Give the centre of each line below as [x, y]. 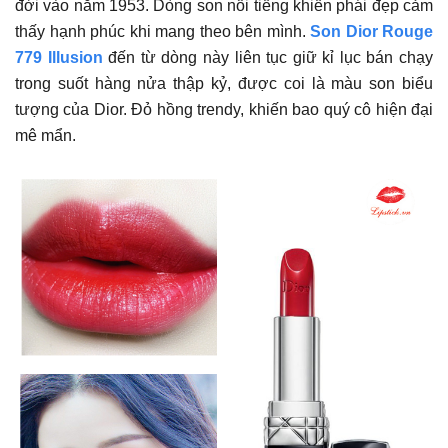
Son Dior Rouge [371, 31]
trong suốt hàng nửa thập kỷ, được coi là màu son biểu [224, 83]
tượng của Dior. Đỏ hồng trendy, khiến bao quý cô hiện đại [224, 109]
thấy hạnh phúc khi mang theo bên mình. [162, 31]
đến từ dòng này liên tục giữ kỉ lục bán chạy [271, 57]
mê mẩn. [45, 135]
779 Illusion [62, 57]
